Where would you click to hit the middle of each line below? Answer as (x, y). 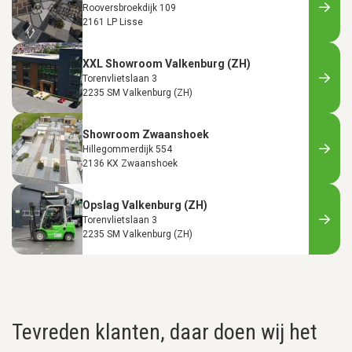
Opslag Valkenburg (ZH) (145, 205)
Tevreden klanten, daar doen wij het (165, 332)
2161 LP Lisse (113, 22)
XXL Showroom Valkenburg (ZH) (167, 63)
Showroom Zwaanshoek (146, 134)
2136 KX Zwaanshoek (130, 163)
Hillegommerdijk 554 (127, 149)
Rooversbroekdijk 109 (129, 7)
